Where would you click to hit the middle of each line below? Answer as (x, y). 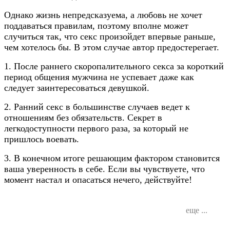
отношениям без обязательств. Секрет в (83, 118)
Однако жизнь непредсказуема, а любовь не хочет (103, 15)
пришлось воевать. (42, 139)
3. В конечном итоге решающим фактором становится (112, 158)
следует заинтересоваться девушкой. (77, 88)
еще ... (197, 210)
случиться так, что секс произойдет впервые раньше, (110, 37)
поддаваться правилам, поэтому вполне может (96, 26)
